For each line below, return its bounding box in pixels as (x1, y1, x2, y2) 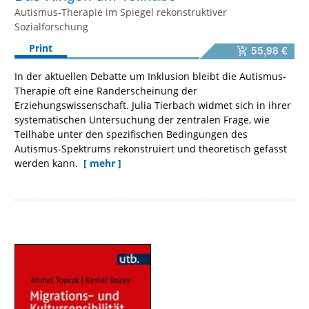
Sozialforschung (14, 19, 88, 33)
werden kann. (14, 157, 81, 170)
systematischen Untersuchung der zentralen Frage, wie (14, 113, 270, 127)
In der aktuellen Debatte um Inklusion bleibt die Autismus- (14, 70, 286, 83)
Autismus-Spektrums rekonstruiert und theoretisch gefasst (14, 142, 287, 156)
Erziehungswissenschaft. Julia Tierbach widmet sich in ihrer (14, 99, 291, 112)
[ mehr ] (83, 157, 121, 170)
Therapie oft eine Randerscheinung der (14, 84, 197, 98)
